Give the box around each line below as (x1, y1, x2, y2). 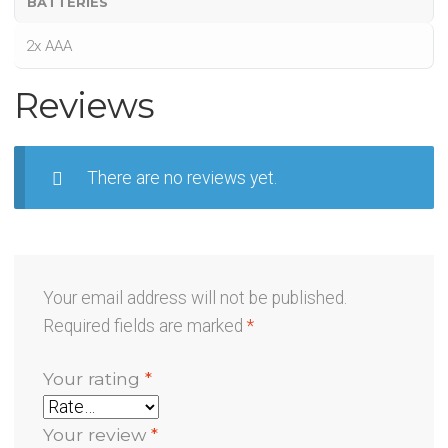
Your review (42, 423, 151, 445)
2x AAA (26, 36, 73, 55)
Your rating (42, 367, 145, 389)
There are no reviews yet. (86, 167, 277, 188)
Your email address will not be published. (42, 287, 347, 308)
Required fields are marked (42, 315, 247, 336)
